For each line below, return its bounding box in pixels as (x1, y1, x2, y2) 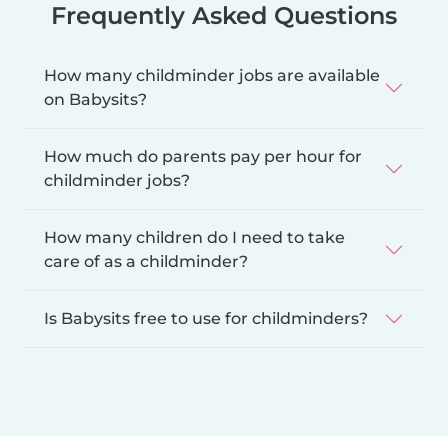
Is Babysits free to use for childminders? (44, 308, 368, 328)
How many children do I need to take (44, 227, 345, 247)
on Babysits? (44, 89, 147, 109)
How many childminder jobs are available (44, 65, 380, 85)
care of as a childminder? (44, 251, 248, 271)
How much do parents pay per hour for (44, 146, 362, 166)
